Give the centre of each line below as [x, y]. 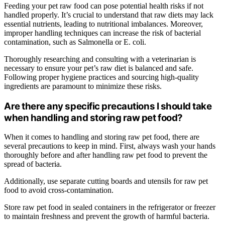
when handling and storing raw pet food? [93, 118]
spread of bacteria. [33, 164]
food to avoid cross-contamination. [59, 190]
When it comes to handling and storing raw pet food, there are [102, 137]
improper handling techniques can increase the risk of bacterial [102, 33]
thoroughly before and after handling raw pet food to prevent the [106, 155]
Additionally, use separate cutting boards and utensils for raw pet [106, 181]
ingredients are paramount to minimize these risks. [83, 86]
